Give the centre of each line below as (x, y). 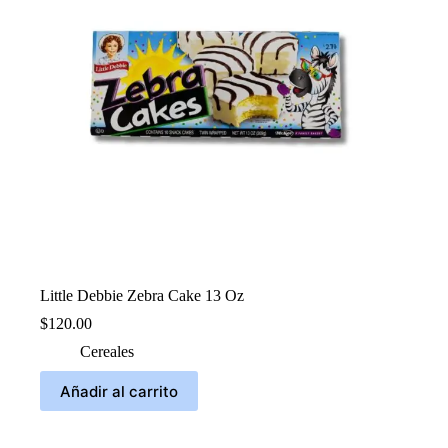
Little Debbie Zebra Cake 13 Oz (142, 296)
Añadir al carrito (119, 391)
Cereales (107, 352)
